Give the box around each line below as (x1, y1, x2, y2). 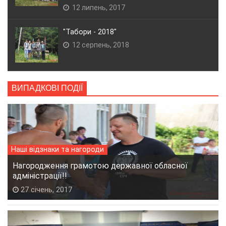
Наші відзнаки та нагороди (11, 145, 104, 154)
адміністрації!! (13, 171, 67, 181)
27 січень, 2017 (19, 185, 72, 194)
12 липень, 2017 (71, 3, 125, 12)
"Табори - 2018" (63, 27, 117, 36)
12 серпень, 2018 (71, 40, 129, 49)
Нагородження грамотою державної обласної (13, 160, 188, 171)
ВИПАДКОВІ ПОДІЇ (12, 83, 83, 92)
